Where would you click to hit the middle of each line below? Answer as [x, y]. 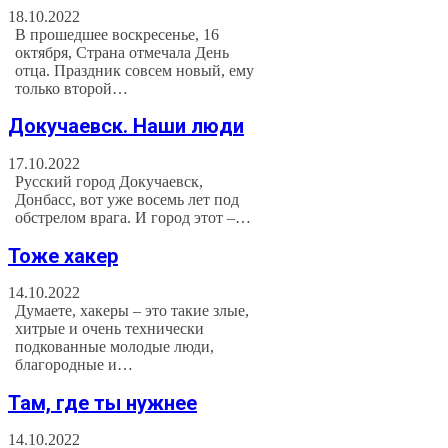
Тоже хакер [63, 255]
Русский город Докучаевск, [109, 181]
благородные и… [74, 365]
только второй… [72, 88]
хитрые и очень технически [110, 329]
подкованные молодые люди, [115, 347]
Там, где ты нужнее [102, 402]
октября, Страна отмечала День [122, 52]
